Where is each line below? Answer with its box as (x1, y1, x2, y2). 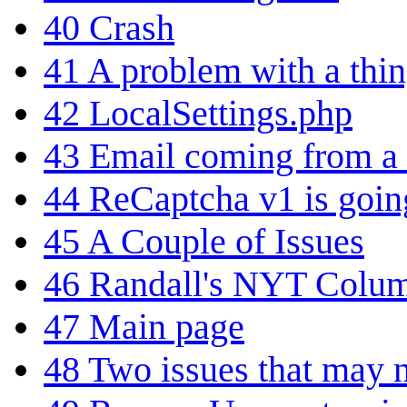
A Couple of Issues (87, 220, 364, 262)
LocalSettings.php (89, 92, 352, 134)
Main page (89, 305, 244, 347)
